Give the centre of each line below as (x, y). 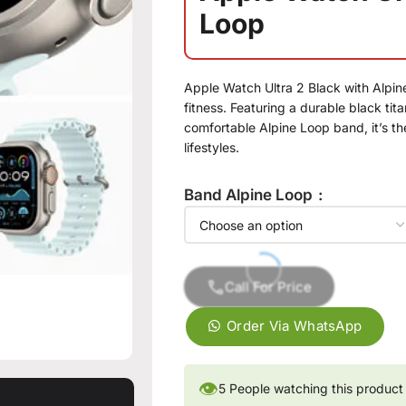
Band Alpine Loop (251, 195)
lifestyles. (212, 147)
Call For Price (269, 287)
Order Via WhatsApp (294, 326)
